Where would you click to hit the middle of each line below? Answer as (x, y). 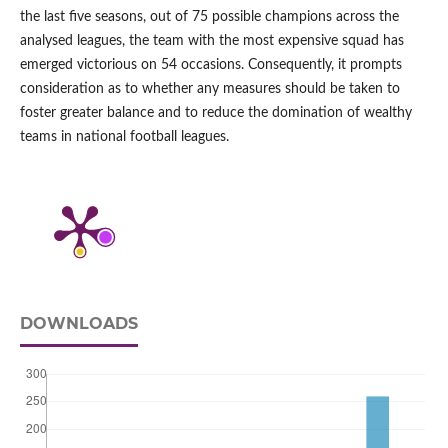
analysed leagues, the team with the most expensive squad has (211, 40)
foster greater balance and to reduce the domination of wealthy (215, 112)
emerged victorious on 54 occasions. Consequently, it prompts (210, 64)
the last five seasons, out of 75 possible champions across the (209, 16)
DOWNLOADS (78, 323)
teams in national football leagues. (124, 136)
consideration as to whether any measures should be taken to (209, 88)
